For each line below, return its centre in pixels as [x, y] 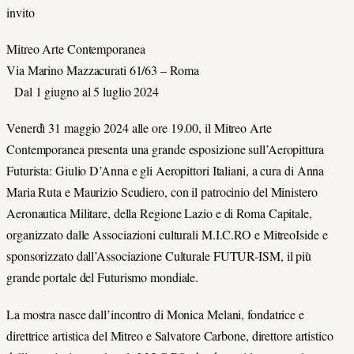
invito [21, 12]
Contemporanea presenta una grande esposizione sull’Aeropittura [165, 149]
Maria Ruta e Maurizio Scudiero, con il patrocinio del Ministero [162, 192]
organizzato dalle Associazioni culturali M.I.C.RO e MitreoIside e [167, 235]
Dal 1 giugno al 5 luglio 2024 [83, 92]
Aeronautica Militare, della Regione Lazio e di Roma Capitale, [159, 213]
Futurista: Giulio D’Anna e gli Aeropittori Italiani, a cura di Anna [166, 171]
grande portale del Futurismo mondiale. [103, 277]
